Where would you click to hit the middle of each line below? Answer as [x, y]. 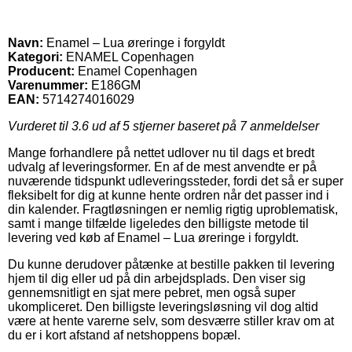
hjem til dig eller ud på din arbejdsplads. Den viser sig [157, 278]
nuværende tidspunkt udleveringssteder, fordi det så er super [176, 181]
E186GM [116, 85]
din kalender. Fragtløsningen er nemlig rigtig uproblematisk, [173, 209]
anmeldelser [283, 126]
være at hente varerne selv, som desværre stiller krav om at [171, 321]
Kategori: [35, 57]
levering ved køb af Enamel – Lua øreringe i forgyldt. [153, 237]
